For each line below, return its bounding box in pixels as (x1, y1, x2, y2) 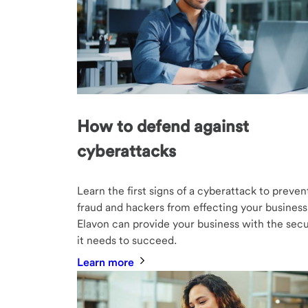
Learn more (77, 255, 137, 269)
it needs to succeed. (77, 233, 177, 247)
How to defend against (77, 115, 249, 136)
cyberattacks (77, 140, 176, 161)
